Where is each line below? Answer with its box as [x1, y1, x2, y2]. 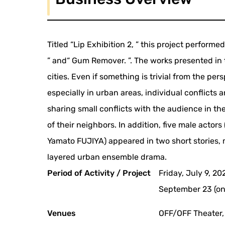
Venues [47, 208, 76, 218]
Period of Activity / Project [47, 168, 151, 178]
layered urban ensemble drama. [47, 152, 167, 162]
